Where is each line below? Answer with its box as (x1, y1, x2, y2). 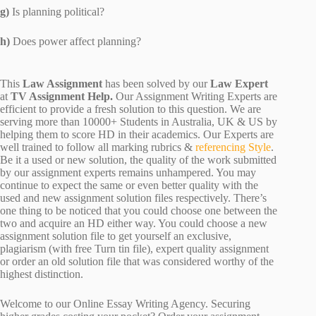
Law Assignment (23, 78, 105, 90)
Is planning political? (9, 6, 104, 18)
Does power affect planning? (13, 35, 141, 48)
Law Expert (207, 78, 268, 90)
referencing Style (195, 141, 271, 154)
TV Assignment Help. (8, 90, 113, 103)
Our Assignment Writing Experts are (113, 90, 277, 103)
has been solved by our (105, 78, 207, 90)
